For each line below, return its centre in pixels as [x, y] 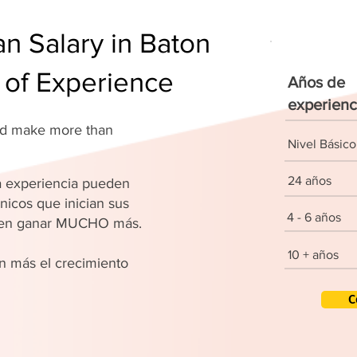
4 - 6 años [314, 217]
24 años [310, 180]
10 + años [313, 255]
